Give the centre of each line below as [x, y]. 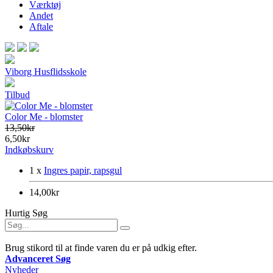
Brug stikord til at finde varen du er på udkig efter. [101, 247]
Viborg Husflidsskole [46, 71]
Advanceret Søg [38, 258]
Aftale [41, 26]
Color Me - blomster [44, 116]
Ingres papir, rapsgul [83, 170]
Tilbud [17, 94]
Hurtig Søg [26, 213]
